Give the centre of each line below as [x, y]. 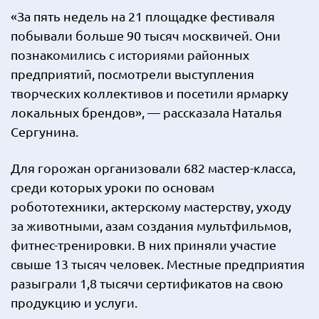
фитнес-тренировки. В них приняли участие [143, 245]
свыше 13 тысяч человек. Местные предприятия [158, 264]
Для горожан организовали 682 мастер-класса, [153, 168]
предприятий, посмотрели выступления [132, 74]
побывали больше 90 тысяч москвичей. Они [146, 35]
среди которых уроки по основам [113, 187]
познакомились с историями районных [130, 54]
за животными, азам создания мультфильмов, [151, 225]
